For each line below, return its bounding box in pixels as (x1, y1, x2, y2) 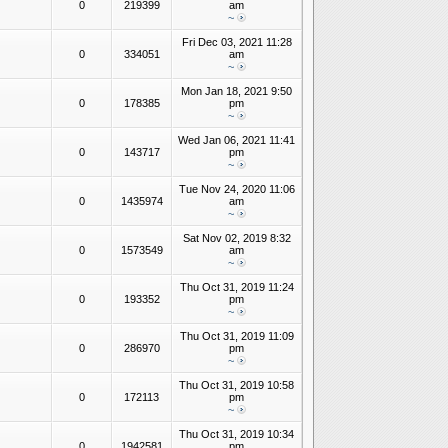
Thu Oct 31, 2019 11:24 (179, 281, 294, 293)
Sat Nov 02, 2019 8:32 (182, 232, 291, 244)
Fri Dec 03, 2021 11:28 (181, 36, 292, 48)
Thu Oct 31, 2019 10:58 (179, 379, 294, 391)
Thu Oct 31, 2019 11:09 (179, 330, 294, 342)
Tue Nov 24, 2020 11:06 (178, 183, 295, 195)
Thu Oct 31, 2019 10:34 (179, 428, 294, 440)
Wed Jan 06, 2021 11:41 (178, 134, 295, 146)
